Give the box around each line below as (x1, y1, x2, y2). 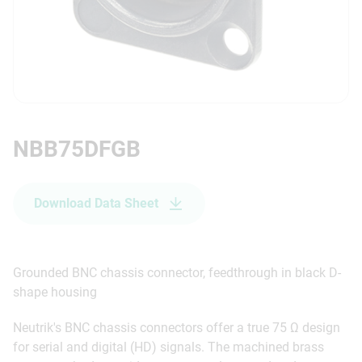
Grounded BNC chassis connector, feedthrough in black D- (13, 265, 341, 280)
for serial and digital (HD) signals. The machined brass (13, 339, 324, 355)
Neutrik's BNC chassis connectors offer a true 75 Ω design (13, 320, 340, 335)
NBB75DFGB (13, 136, 141, 162)
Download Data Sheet (34, 196, 158, 211)
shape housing (13, 284, 97, 300)
